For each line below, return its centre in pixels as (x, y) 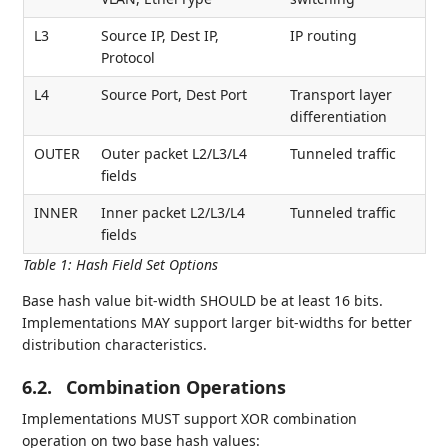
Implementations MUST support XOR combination (190, 419)
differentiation (338, 117)
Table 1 (45, 265)
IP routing (323, 36)
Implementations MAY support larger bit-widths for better (217, 323)
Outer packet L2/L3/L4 (174, 154)
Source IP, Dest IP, (160, 36)
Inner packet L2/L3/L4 (173, 213)
